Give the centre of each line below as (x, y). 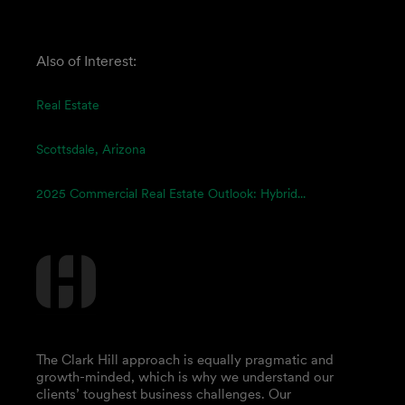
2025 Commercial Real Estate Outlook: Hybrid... (171, 193)
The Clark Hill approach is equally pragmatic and (185, 359)
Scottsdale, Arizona (91, 149)
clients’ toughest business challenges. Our (164, 394)
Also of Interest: (86, 61)
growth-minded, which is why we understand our (185, 377)
